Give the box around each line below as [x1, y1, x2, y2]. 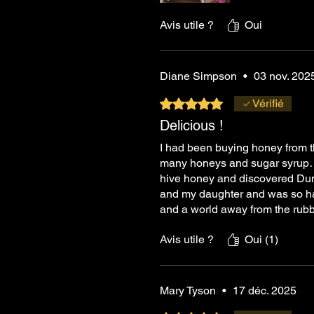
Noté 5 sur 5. [159, 96, 222, 108]
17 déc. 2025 [233, 284, 296, 297]
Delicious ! [160, 117, 224, 134]
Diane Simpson [160, 69, 237, 83]
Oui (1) [245, 233, 278, 246]
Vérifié [252, 97, 284, 110]
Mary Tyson [160, 284, 216, 297]
